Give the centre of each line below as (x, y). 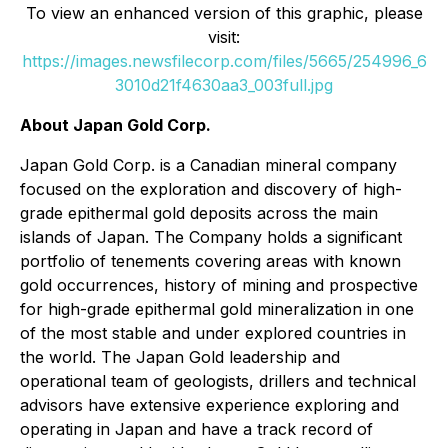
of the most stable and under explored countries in (213, 332)
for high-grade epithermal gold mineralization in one (217, 308)
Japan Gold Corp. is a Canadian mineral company (208, 164)
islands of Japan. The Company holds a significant (211, 236)
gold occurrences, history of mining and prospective (219, 284)
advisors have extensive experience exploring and (209, 404)
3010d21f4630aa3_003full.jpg (224, 84)
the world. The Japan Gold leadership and (180, 356)
